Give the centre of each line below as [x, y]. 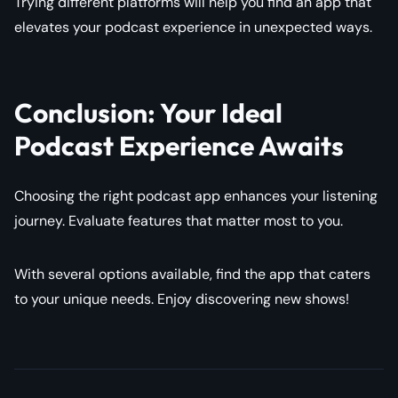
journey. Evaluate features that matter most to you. [179, 220]
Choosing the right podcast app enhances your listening [196, 195]
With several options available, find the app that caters [192, 274]
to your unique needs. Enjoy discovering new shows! [182, 298]
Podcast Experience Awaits [179, 145]
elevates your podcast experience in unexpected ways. [193, 27]
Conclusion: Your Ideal [148, 112]
